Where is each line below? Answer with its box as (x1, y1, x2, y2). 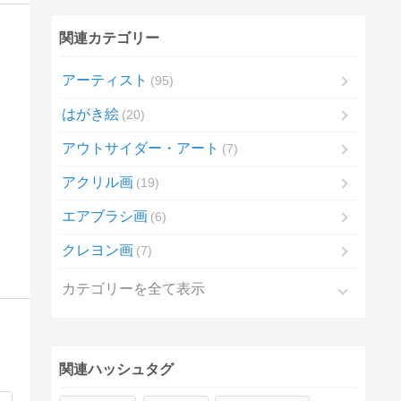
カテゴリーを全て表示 (61, 281, 205, 297)
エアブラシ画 (61, 209, 148, 225)
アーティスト (61, 73, 148, 89)
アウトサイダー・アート (61, 141, 219, 157)
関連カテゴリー (58, 30, 159, 47)
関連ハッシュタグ (58, 361, 174, 377)
